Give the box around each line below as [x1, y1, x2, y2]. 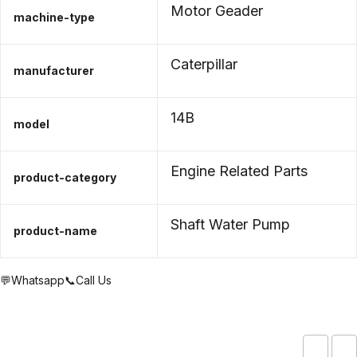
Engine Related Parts [171, 163, 308, 179]
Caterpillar [171, 56, 237, 73]
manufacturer [14, 64, 94, 77]
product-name [14, 224, 97, 237]
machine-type [14, 10, 95, 24]
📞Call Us [65, 273, 112, 287]
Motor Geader [171, 2, 263, 19]
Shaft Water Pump [171, 216, 290, 233]
